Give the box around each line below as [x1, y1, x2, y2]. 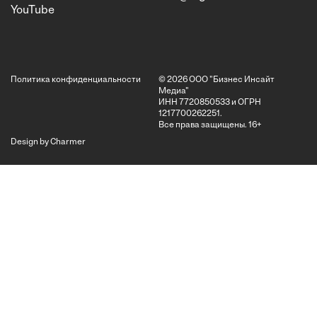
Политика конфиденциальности [11, 75, 141, 84]
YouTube [11, 4, 54, 16]
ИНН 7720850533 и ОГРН [158, 98, 261, 107]
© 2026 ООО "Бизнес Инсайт [158, 75, 275, 84]
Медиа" [158, 86, 189, 96]
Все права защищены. [158, 120, 248, 129]
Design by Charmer [11, 137, 86, 146]
